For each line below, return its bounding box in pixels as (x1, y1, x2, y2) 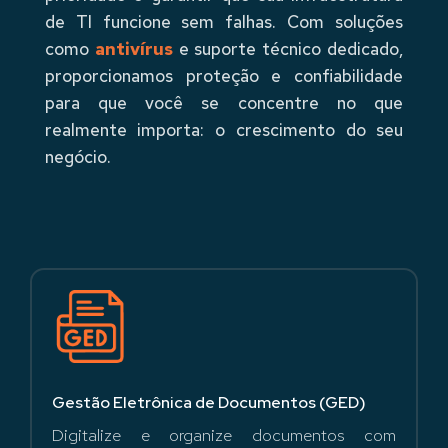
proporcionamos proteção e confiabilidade (44, 65, 404, 88)
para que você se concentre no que (44, 92, 404, 115)
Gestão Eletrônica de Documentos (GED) (52, 392, 366, 414)
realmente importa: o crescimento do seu (44, 119, 404, 142)
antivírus (94, 38, 173, 61)
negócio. (44, 146, 111, 169)
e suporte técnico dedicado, (172, 38, 404, 61)
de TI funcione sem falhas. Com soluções (44, 11, 404, 34)
